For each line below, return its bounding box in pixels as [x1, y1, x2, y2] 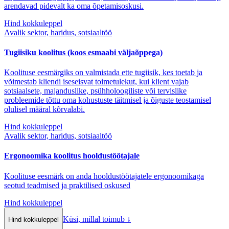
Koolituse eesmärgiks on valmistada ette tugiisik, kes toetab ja [4, 68, 202, 77]
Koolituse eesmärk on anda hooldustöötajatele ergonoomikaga [4, 171, 204, 180]
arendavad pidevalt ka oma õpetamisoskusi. [4, 1, 144, 10]
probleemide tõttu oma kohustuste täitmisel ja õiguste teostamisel [4, 96, 211, 105]
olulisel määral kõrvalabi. [4, 105, 85, 114]
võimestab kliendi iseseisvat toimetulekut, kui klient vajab [4, 77, 189, 86]
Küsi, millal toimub [63, 215, 125, 224]
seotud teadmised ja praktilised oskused [4, 180, 130, 190]
